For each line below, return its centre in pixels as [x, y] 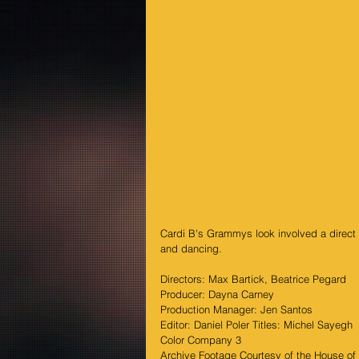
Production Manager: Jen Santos [236, 310]
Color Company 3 [201, 340]
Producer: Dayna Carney [217, 294]
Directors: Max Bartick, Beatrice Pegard [253, 279]
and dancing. [191, 249]
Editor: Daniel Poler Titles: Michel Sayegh [256, 325]
